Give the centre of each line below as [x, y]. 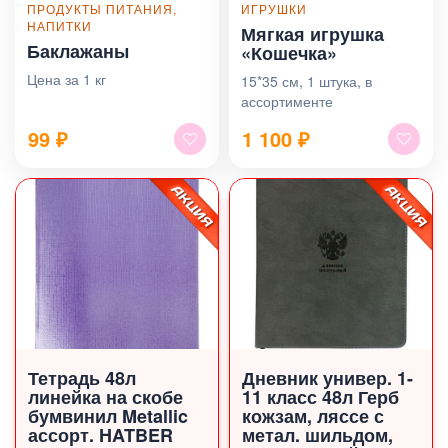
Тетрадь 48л [82, 377]
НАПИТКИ [59, 25]
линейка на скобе [105, 396]
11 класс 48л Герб [320, 396]
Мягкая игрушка [312, 33]
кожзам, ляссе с [313, 415]
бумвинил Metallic [108, 415]
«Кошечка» [289, 52]
